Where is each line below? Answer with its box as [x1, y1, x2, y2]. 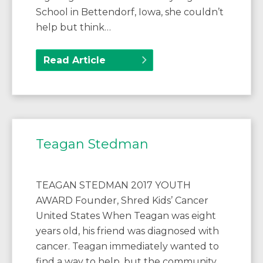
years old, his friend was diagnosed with [36, 225, 219, 237]
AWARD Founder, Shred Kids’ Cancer [36, 194, 208, 206]
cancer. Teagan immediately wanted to [36, 240, 219, 252]
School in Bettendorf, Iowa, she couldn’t [36, 6, 224, 18]
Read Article [43, 54, 106, 66]
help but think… [36, 21, 111, 33]
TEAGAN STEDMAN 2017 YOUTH [36, 179, 191, 191]
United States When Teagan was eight [36, 210, 216, 221]
